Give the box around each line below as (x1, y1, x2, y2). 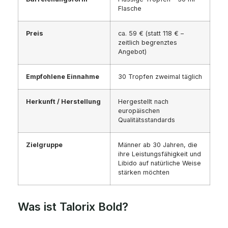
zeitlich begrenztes (118, 39, 177, 47)
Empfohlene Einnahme (26, 73, 99, 81)
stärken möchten (118, 168, 169, 177)
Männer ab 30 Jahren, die (118, 141, 197, 149)
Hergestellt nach (118, 98, 168, 106)
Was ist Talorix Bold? (18, 200, 128, 214)
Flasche (118, 5, 141, 13)
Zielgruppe (26, 141, 63, 149)
